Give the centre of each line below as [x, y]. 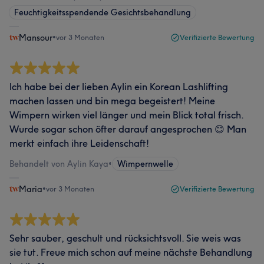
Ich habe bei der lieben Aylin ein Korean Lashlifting [119, 86]
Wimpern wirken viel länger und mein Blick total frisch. [126, 115]
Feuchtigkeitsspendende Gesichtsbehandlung [103, 12]
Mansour [36, 37]
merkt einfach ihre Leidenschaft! [79, 143]
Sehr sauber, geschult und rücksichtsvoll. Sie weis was [125, 238]
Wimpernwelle [145, 164]
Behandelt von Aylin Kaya [59, 164]
